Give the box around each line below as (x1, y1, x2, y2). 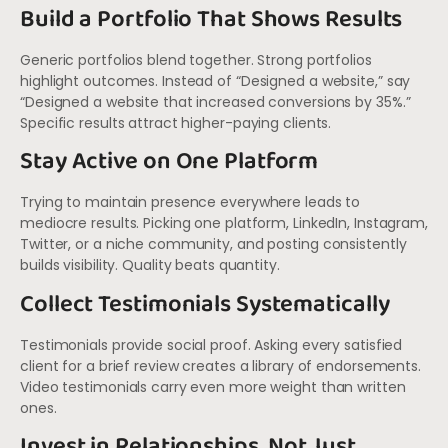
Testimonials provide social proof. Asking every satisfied (20, 334, 403, 355)
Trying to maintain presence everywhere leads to (20, 192, 361, 213)
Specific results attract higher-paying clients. (20, 112, 332, 133)
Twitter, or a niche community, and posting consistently (20, 234, 407, 255)
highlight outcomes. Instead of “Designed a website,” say (20, 70, 411, 91)
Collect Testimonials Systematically (20, 284, 390, 324)
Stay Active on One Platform (20, 142, 319, 182)
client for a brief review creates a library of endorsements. (20, 355, 421, 376)
